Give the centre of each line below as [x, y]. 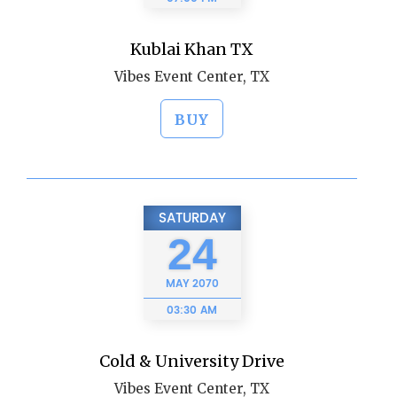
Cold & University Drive [192, 361]
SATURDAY [192, 218]
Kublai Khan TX [192, 49]
